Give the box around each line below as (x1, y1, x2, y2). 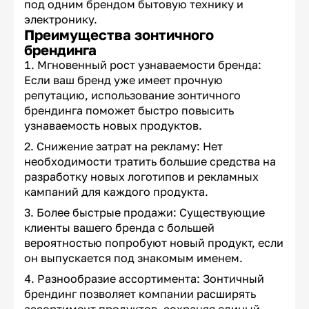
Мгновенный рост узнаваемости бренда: (37, 58, 261, 72)
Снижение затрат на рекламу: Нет (37, 139, 223, 154)
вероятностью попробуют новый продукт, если (24, 236, 283, 250)
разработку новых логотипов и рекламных (24, 170, 259, 184)
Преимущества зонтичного (24, 26, 214, 43)
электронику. (24, 12, 97, 27)
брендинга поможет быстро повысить (24, 103, 234, 118)
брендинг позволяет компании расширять (24, 287, 256, 301)
